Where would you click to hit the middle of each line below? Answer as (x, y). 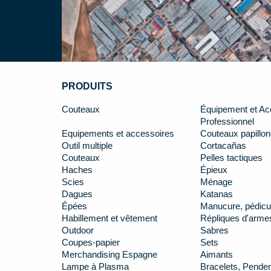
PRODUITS (87, 86)
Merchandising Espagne (109, 254)
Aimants (216, 254)
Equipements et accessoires (118, 133)
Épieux (214, 170)
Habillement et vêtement (109, 218)
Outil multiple (87, 145)
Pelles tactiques (231, 158)
